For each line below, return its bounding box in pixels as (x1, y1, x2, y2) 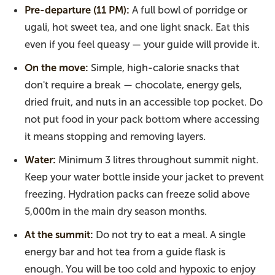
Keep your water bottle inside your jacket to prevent (25, 171, 264, 183)
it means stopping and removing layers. (25, 130, 206, 142)
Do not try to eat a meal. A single (93, 228, 246, 241)
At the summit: (25, 228, 93, 241)
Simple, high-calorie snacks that (88, 61, 239, 74)
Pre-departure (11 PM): (25, 4, 130, 16)
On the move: (25, 61, 88, 74)
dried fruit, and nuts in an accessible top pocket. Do (25, 96, 263, 108)
